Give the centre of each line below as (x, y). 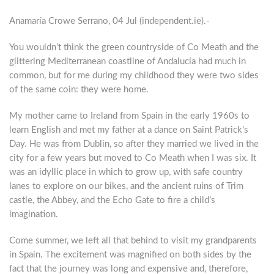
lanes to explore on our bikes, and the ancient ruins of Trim (126, 186)
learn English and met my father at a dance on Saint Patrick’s (129, 130)
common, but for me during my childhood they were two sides (134, 76)
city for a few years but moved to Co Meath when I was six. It (133, 158)
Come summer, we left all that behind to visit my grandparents (133, 241)
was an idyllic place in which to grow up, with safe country (126, 172)
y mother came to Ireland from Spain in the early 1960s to (134, 116)
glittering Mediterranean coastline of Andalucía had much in (128, 61)
